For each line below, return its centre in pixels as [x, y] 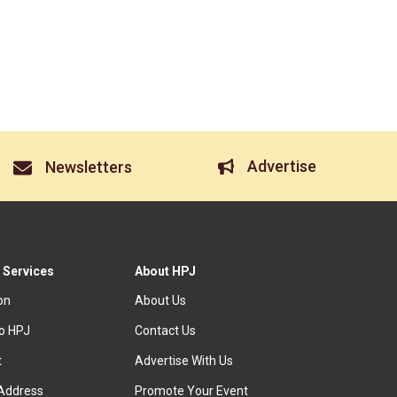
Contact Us [166, 331]
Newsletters [89, 167]
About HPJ [166, 272]
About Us [161, 301]
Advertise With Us [184, 361]
